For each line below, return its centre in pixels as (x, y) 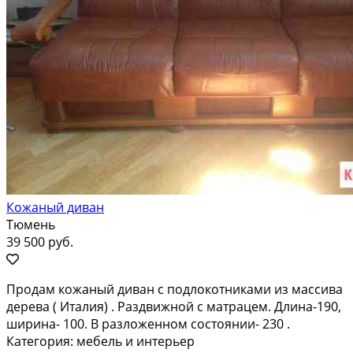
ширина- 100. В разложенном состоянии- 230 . (148, 323)
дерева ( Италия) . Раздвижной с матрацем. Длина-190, (174, 306)
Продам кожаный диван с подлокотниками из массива (175, 289)
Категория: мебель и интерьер (100, 341)
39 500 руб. (40, 242)
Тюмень (31, 224)
